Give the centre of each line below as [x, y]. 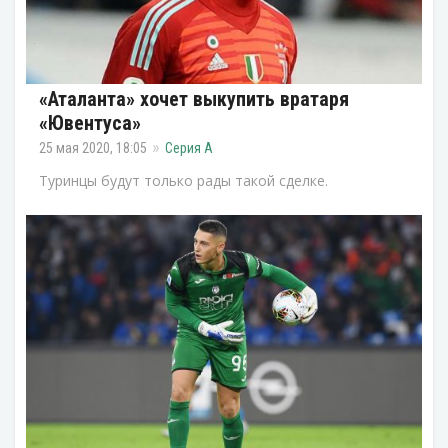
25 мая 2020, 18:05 [93, 147]
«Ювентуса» [90, 122]
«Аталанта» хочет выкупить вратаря [194, 98]
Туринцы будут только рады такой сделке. [183, 180]
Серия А [189, 147]
